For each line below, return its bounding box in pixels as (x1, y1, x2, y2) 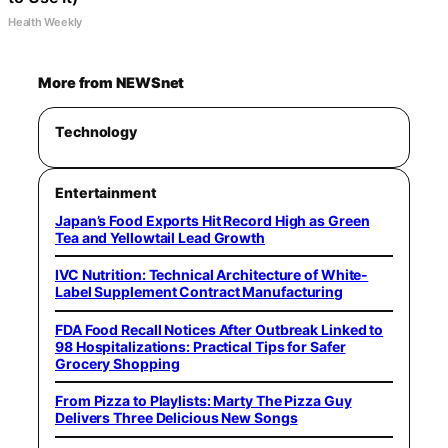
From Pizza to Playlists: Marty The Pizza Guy (55, 392, 352, 410)
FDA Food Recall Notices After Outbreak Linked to (55, 320, 384, 338)
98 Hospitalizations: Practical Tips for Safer (55, 337, 346, 355)
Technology (55, 122, 137, 140)
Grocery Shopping (55, 354, 180, 372)
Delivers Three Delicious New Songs (55, 409, 298, 427)
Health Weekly (8, 14, 83, 29)
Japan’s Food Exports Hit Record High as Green (55, 211, 370, 229)
